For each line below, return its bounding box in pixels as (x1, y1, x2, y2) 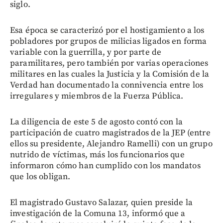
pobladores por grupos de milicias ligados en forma (10, 36, 207, 47)
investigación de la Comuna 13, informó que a (10, 208, 186, 220)
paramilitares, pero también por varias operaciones (10, 58, 209, 69)
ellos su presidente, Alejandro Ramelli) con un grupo (10, 138, 213, 150)
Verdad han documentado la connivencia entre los (10, 80, 204, 91)
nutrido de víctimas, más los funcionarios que (10, 149, 185, 161)
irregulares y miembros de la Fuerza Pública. (10, 91, 184, 102)
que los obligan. (10, 171, 71, 183)
